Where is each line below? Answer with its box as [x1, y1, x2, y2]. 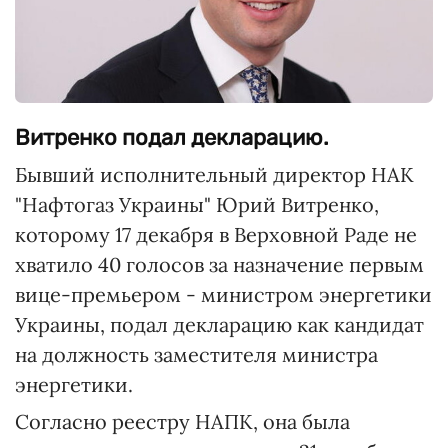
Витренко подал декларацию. [15, 124, 334, 152]
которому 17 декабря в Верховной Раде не [15, 222, 417, 248]
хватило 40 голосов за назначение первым [15, 252, 424, 278]
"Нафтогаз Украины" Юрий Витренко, [15, 192, 379, 218]
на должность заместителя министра [15, 342, 378, 368]
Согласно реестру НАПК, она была [15, 409, 350, 435]
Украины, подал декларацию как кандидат [15, 312, 424, 338]
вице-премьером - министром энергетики [15, 282, 432, 308]
